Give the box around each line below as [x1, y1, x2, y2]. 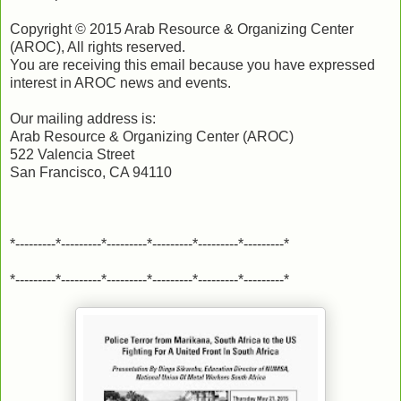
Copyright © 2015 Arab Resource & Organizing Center [10, 21, 354, 37]
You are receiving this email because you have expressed [10, 56, 375, 73]
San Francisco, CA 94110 [10, 164, 172, 180]
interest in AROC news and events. [10, 74, 231, 90]
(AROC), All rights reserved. [10, 38, 185, 55]
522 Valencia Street [10, 146, 134, 162]
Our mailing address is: [10, 110, 156, 126]
